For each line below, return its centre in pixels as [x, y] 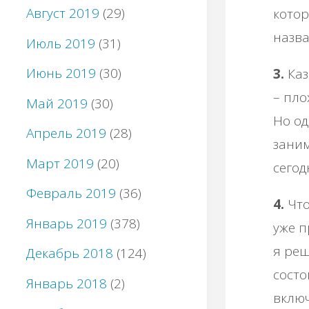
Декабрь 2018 [70, 253]
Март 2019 [60, 163]
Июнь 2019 [61, 73]
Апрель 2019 [66, 133]
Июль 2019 [61, 43]
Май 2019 [57, 103]
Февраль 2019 [71, 193]
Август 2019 [63, 13]
